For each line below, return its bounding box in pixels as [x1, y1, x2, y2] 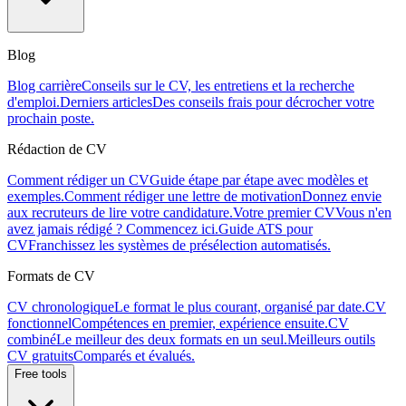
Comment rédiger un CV [7, 172, 150, 188]
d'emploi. [7, 94, 60, 111]
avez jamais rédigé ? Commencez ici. [7, 221, 218, 237]
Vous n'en [335, 205, 391, 221]
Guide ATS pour [218, 221, 313, 237]
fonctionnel [7, 315, 72, 332]
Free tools [14, 367, 67, 382]
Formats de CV [7, 268, 95, 285]
